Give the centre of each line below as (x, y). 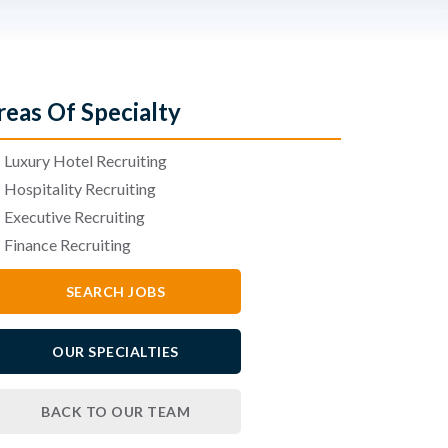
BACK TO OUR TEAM (115, 412)
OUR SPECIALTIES (115, 352)
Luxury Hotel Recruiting (85, 161)
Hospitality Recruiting (79, 189)
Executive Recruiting (74, 217)
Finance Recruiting (67, 245)
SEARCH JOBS (115, 292)
